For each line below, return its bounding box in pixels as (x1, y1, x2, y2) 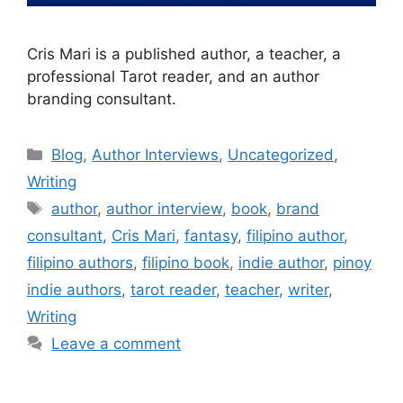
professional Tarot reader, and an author (27, 67, 319, 85)
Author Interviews (92, 146, 219, 164)
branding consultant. (27, 90, 176, 108)
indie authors (27, 281, 121, 299)
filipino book (142, 254, 229, 272)
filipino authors (27, 254, 133, 272)
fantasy (184, 227, 237, 245)
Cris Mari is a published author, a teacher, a (27, 45, 341, 63)
